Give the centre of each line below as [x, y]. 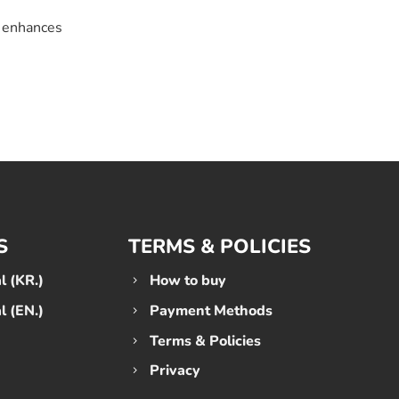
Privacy [175, 371]
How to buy [187, 281]
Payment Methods [211, 310]
